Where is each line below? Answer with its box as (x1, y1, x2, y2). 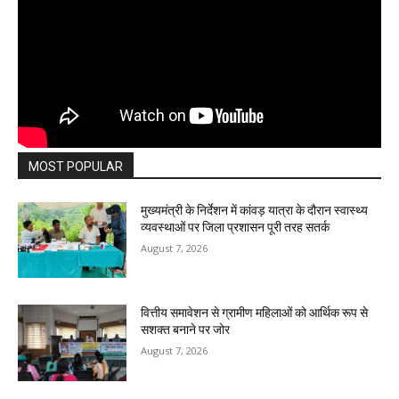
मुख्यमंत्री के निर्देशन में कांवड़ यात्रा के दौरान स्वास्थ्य (141, 202, 369, 217)
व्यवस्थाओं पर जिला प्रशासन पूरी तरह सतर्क (141, 219, 330, 234)
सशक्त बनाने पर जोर (141, 322, 231, 338)
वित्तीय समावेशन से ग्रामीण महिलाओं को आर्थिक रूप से (141, 305, 369, 321)
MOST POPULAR (28, 159, 123, 174)
